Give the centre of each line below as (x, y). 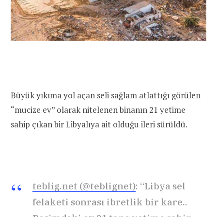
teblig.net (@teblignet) (84, 186)
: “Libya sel (161, 186)
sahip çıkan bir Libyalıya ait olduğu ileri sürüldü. (99, 124)
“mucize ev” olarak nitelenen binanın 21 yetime (98, 109)
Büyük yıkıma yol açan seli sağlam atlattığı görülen (106, 95)
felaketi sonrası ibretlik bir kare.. (110, 202)
